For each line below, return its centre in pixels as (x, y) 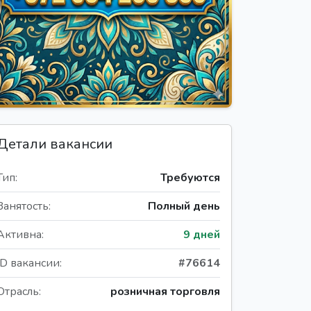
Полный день (184, 206)
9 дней (202, 234)
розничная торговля (165, 291)
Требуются (190, 177)
